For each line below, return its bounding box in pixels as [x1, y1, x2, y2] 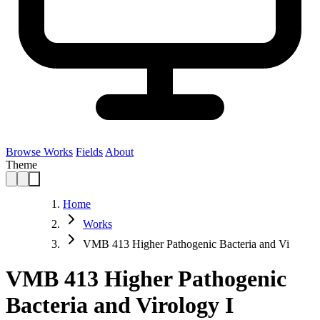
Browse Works [6, 146, 73, 158]
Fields [76, 146, 103, 158]
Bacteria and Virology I [6, 292, 234, 319]
